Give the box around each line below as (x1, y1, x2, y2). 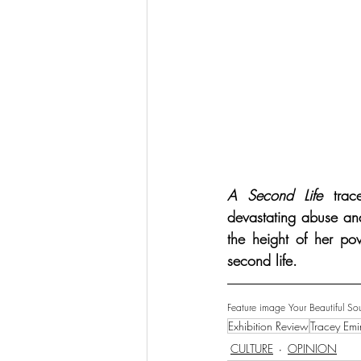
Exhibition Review (228, 318, 309, 334)
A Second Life (227, 185, 323, 205)
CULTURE (230, 340, 273, 356)
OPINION (288, 340, 337, 356)
